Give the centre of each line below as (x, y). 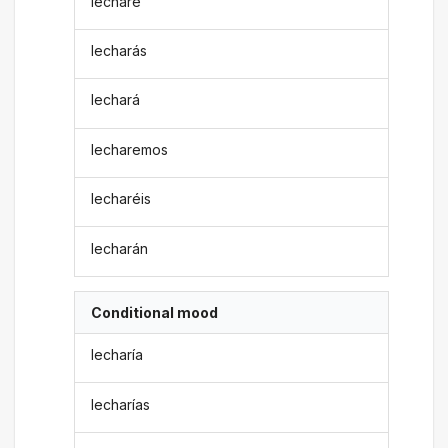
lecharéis (121, 199)
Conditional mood (155, 312)
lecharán (120, 248)
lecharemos (130, 149)
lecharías (121, 404)
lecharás (119, 50)
